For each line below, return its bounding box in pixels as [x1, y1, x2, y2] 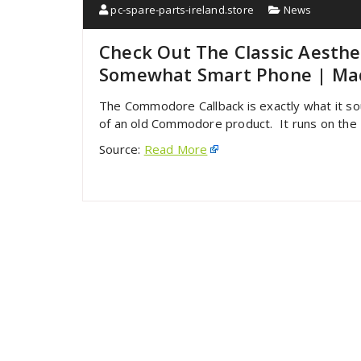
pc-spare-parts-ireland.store [108, 2, 255, 17]
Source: [99, 141, 144, 157]
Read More [143, 141, 208, 157]
